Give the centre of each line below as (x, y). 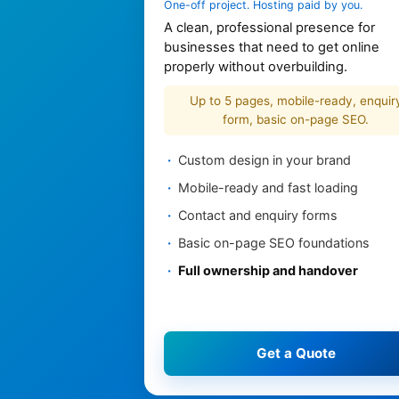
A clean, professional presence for (269, 28)
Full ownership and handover (268, 271)
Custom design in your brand (265, 160)
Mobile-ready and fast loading (268, 188)
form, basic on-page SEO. (296, 120)
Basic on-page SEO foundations (274, 243)
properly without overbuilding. (256, 67)
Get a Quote (296, 354)
